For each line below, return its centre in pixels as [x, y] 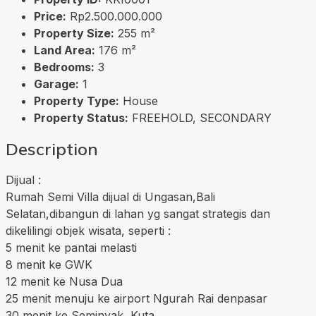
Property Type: [77, 101]
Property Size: [74, 33]
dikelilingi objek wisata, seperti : [88, 230]
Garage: [56, 84]
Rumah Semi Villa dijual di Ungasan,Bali [110, 196]
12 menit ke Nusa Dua [64, 281]
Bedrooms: [64, 67]
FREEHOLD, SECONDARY [202, 117]
